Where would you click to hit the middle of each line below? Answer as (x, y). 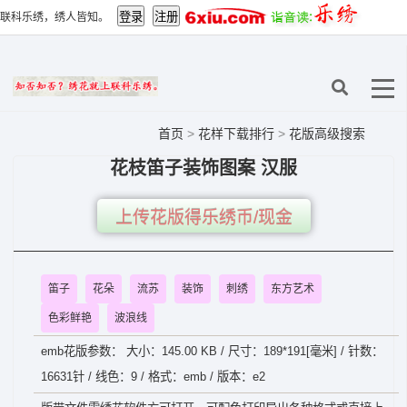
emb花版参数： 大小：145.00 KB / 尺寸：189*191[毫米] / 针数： (212, 351)
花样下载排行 (238, 134)
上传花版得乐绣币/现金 (203, 218)
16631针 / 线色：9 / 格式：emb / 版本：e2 (153, 377)
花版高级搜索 (327, 134)
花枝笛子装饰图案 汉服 (203, 168)
